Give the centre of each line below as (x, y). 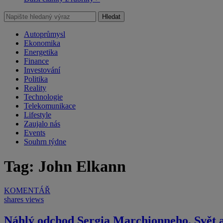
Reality (35, 88)
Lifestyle (38, 115)
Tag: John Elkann (65, 166)
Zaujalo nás (42, 124)
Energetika (41, 52)
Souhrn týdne (45, 142)
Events (35, 133)
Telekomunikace (50, 106)
